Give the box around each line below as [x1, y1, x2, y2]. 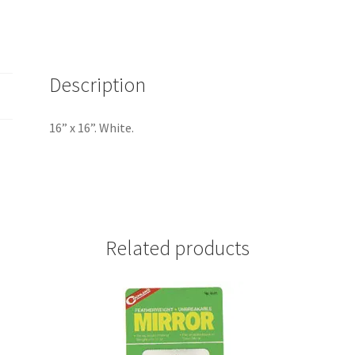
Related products [105, 235, 250, 261]
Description [49, 72, 147, 98]
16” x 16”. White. [49, 120, 135, 136]
